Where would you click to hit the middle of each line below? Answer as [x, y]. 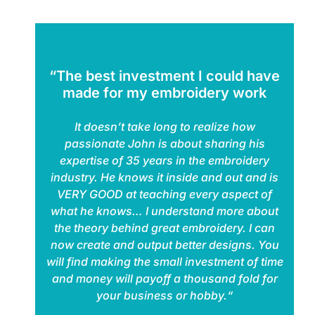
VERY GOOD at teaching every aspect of [165, 194]
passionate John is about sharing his [165, 143]
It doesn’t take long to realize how [165, 126]
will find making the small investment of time [165, 261]
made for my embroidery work [165, 92]
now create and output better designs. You [165, 244]
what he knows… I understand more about [165, 211]
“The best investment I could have [165, 76]
